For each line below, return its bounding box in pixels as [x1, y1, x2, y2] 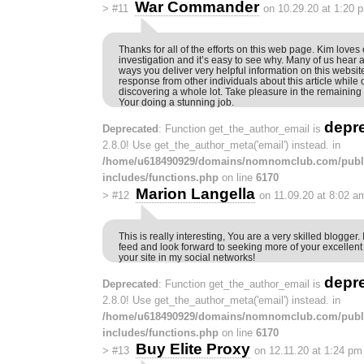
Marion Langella [135, 185, 255, 203]
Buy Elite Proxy [135, 340, 250, 358]
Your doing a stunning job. [119, 96, 234, 107]
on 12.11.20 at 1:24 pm [253, 344, 362, 357]
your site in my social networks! [119, 252, 255, 263]
